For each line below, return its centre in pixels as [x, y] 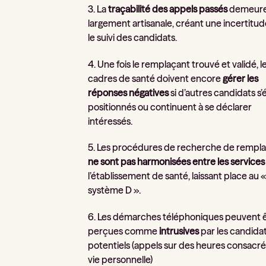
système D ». [115, 190]
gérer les [241, 78]
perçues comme [124, 231]
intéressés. [110, 121]
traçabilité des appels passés [169, 9]
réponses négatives [129, 92]
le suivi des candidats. [133, 38]
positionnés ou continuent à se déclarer [170, 107]
